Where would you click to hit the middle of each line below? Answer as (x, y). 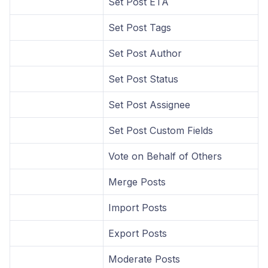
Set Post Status (143, 79)
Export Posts (138, 233)
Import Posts (138, 207)
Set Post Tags (140, 27)
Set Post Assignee (149, 104)
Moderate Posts (144, 259)
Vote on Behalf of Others (165, 156)
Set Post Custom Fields (161, 130)
